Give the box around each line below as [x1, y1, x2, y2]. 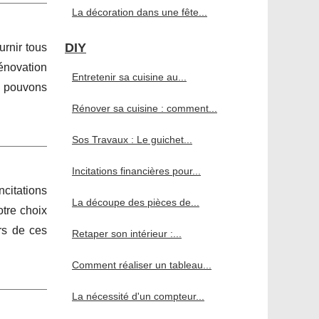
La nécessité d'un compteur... [72, 291, 204, 303]
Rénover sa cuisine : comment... [72, 103, 217, 115]
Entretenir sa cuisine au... [72, 71, 187, 83]
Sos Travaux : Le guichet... [72, 134, 192, 146]
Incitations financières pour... [72, 165, 201, 177]
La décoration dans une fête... [72, 6, 207, 19]
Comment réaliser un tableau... [72, 259, 211, 271]
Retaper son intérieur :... [72, 228, 182, 240]
